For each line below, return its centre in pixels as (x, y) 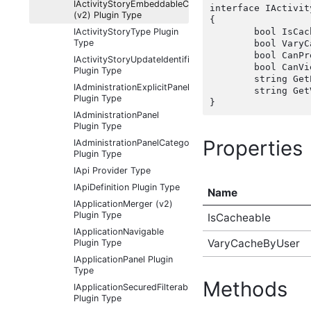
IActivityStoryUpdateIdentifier (136, 59)
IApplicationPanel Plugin (123, 259)
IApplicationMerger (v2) (123, 204)
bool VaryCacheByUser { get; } (232, 44)
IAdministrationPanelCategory (136, 143)
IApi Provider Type (112, 170)
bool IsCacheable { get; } (232, 32)
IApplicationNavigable (119, 232)
